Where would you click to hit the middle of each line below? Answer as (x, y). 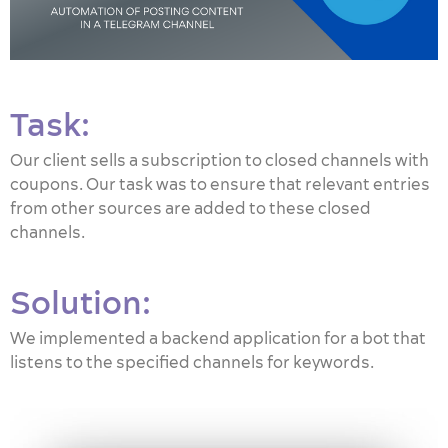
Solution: (80, 302)
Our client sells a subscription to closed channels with (219, 159)
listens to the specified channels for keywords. (192, 362)
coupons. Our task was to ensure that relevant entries (220, 183)
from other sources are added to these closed (190, 207)
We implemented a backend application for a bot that (218, 338)
